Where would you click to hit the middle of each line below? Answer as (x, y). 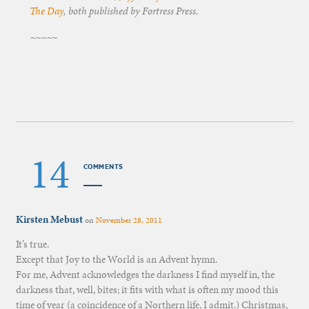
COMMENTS (103, 166)
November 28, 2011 (129, 220)
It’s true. (32, 244)
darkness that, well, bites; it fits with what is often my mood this (147, 289)
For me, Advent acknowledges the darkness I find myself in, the (145, 274)
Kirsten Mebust (49, 219)
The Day (46, 11)
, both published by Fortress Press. (131, 11)
